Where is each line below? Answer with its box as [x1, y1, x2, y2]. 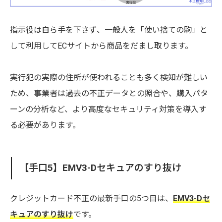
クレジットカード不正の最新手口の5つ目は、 [10, 193, 173, 203]
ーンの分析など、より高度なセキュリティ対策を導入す [10, 105, 207, 114]
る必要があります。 [10, 120, 80, 130]
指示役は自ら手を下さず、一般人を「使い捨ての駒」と [10, 25, 208, 35]
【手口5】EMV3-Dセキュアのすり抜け [19, 162, 182, 174]
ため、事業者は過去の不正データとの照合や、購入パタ [10, 89, 208, 99]
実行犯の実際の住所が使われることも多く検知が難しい [10, 73, 208, 83]
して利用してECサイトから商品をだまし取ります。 [10, 41, 193, 51]
